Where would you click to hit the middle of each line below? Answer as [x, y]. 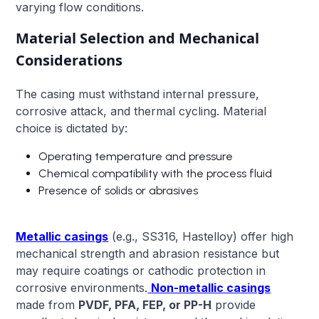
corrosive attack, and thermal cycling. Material [141, 111]
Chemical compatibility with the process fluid [156, 173]
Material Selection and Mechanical [138, 38]
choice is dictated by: [72, 128]
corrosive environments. [82, 287]
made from [47, 304]
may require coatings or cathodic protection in [141, 270]
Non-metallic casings [211, 287]
